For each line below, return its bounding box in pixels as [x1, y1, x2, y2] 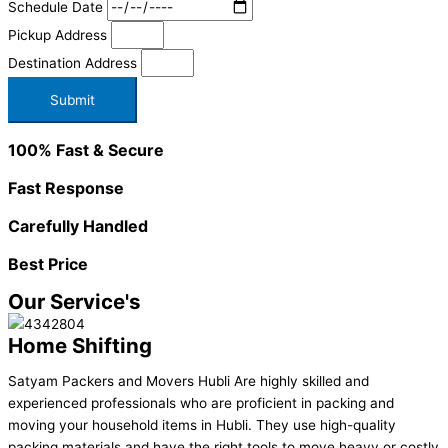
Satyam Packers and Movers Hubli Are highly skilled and [8, 373, 369, 390]
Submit [50, 91, 95, 108]
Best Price [8, 253, 88, 274]
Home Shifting [8, 332, 152, 358]
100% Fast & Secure [8, 139, 164, 160]
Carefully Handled [8, 215, 148, 236]
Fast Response [8, 177, 124, 198]
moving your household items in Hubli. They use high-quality [8, 417, 396, 434]
